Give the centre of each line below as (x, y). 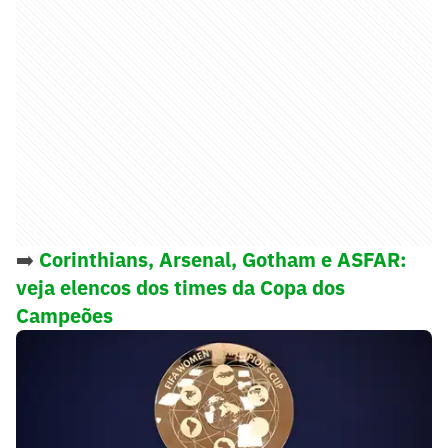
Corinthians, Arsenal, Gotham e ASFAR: (223, 259)
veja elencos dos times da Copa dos (180, 287)
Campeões (64, 315)
